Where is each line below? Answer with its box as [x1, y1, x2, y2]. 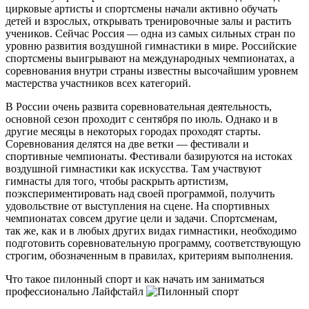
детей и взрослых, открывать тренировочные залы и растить [6, 14, 291, 27]
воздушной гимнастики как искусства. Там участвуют [6, 162, 261, 175]
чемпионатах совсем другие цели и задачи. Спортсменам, [6, 212, 277, 224]
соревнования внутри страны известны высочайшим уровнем [6, 64, 298, 77]
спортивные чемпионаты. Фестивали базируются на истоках [6, 150, 292, 162]
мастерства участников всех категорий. [6, 77, 191, 89]
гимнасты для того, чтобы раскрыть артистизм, [6, 175, 228, 187]
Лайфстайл [92, 285, 146, 297]
